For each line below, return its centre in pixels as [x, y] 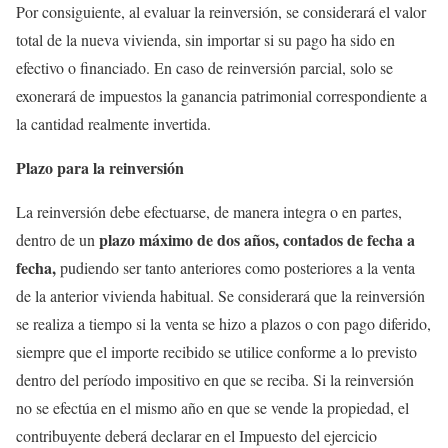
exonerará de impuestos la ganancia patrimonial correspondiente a [221, 95]
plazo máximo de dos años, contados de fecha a [257, 239]
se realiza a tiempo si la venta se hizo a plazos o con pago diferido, [223, 323]
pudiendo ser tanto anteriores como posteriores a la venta [235, 267]
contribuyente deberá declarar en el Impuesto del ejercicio [196, 435]
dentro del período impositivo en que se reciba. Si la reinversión [215, 379]
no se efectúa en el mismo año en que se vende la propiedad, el [212, 407]
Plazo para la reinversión [100, 167]
